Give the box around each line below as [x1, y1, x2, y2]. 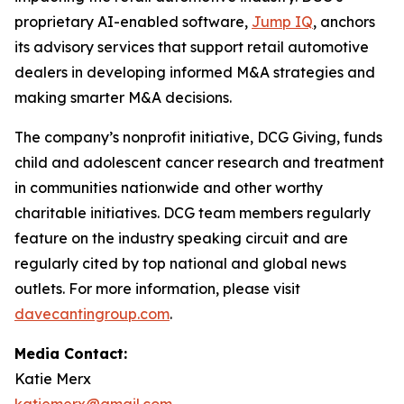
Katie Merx [14, 370, 91, 389]
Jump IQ [252, 13, 313, 32]
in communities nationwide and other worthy [14, 179, 323, 197]
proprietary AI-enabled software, [14, 13, 252, 32]
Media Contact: [14, 344, 127, 363]
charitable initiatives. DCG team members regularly [14, 204, 371, 223]
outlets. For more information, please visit [14, 280, 300, 298]
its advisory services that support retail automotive [14, 38, 369, 57]
